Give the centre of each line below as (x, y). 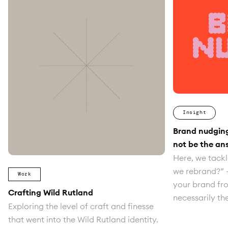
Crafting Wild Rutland (51, 193)
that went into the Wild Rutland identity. (83, 220)
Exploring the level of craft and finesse (81, 206)
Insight (195, 112)
